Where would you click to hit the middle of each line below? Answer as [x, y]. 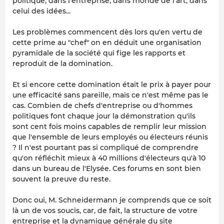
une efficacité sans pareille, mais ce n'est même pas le [110, 95]
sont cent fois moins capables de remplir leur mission [109, 126]
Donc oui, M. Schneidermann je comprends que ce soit [112, 200]
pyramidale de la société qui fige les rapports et [99, 53]
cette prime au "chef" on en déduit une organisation [107, 42]
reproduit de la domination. [62, 63]
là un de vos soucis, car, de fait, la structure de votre [105, 210]
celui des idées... [41, 11]
